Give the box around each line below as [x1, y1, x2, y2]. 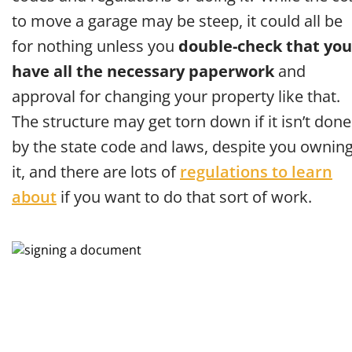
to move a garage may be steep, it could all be [12, 10, 343, 32]
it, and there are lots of [12, 161, 180, 183]
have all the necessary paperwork [12, 60, 274, 82]
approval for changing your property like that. [12, 86, 340, 108]
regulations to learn [180, 161, 332, 183]
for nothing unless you [12, 35, 178, 57]
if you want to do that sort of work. [57, 186, 312, 208]
